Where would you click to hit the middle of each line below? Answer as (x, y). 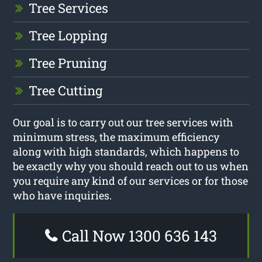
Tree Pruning (68, 63)
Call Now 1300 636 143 (138, 236)
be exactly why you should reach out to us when (131, 166)
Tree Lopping (68, 36)
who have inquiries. (63, 196)
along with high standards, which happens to (126, 152)
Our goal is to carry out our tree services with (123, 123)
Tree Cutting (66, 91)
